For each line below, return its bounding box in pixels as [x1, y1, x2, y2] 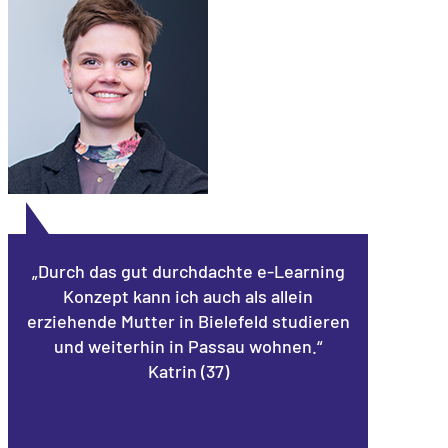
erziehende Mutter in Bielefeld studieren [26, 309, 350, 332]
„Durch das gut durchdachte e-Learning [31, 259, 345, 282]
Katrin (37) [147, 359, 229, 382]
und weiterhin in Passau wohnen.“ [54, 334, 322, 357]
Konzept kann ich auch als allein [63, 284, 313, 307]
